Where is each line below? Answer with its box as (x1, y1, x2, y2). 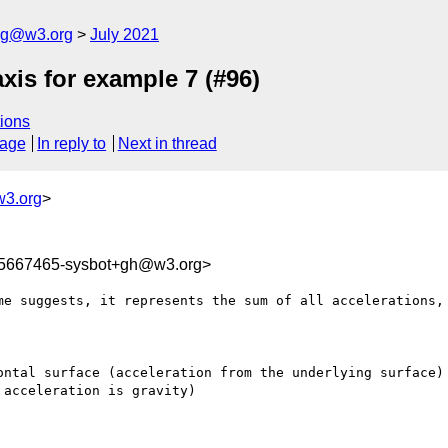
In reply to (37, 135, 107, 153)
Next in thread (117, 135, 217, 153)
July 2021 (90, 26, 159, 43)
